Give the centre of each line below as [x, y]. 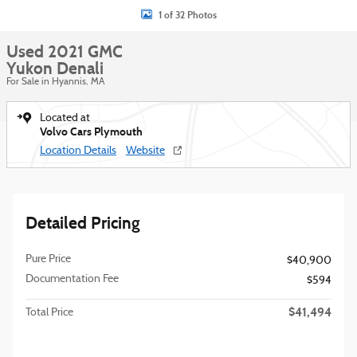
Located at [65, 118]
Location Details [78, 151]
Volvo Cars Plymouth [91, 132]
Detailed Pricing [83, 223]
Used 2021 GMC [65, 52]
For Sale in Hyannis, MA [55, 82]
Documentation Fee [72, 279]
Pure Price [48, 259]
